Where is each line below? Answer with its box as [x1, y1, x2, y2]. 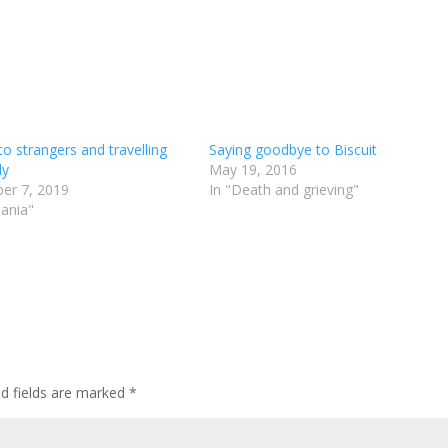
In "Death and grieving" [208, 180, 359, 199]
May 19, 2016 [208, 160, 297, 179]
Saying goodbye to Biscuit [208, 140, 377, 159]
